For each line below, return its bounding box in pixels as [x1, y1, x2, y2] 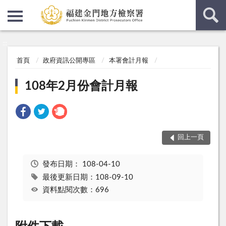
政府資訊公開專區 [43, 58, 96, 65]
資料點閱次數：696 [42, 186, 109, 194]
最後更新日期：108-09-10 [42, 173, 133, 181]
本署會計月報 [108, 58, 148, 65]
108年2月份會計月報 [25, 80, 138, 92]
